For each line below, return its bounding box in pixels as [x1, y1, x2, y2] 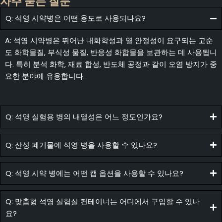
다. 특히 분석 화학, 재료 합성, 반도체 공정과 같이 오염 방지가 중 [5, 59, 217, 70]
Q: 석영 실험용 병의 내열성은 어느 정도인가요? [5, 111, 163, 122]
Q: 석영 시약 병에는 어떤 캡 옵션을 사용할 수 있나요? [5, 168, 183, 178]
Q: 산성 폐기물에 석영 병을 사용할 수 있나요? [5, 140, 157, 150]
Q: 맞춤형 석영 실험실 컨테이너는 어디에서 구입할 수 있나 [5, 196, 200, 207]
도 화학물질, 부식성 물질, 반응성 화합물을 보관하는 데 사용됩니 [5, 48, 217, 58]
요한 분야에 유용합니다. [5, 71, 85, 82]
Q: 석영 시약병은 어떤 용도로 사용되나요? [5, 13, 146, 24]
